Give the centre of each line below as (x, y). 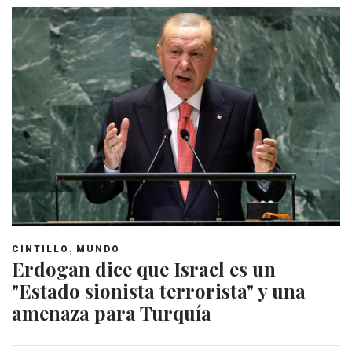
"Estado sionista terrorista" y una (159, 291)
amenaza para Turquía (112, 313)
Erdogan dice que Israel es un (144, 269)
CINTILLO (40, 249)
